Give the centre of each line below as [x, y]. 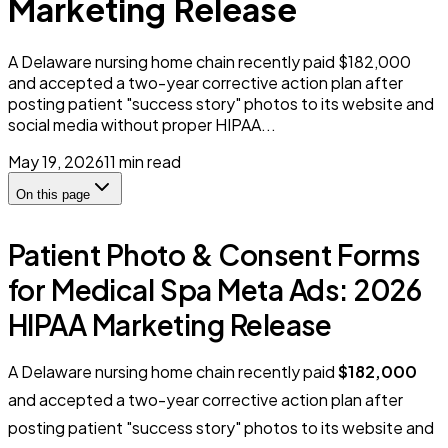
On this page [53, 194]
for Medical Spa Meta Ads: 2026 [215, 289]
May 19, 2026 [56, 161]
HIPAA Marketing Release [170, 324]
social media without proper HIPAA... [142, 124]
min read [148, 161]
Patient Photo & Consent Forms [214, 254]
